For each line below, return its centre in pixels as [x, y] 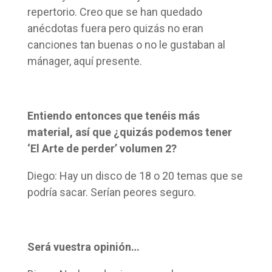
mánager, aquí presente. [84, 61]
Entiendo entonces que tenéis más [113, 115]
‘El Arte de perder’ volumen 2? [102, 148]
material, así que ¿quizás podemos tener [129, 132]
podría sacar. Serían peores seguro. [111, 192]
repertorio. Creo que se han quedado [114, 12]
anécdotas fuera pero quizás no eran [115, 28]
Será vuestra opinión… [83, 246]
